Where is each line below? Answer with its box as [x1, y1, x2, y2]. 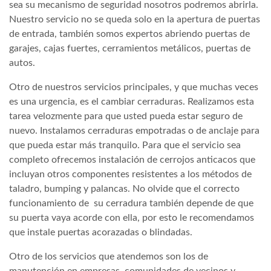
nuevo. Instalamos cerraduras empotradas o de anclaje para [9, 125, 260, 135]
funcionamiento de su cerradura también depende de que [9, 198, 253, 208]
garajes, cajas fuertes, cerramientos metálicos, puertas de [9, 43, 250, 53]
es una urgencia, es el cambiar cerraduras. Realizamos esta [9, 96, 254, 106]
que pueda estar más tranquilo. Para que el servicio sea [9, 140, 241, 150]
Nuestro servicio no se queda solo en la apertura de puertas [9, 14, 260, 24]
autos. [9, 57, 35, 68]
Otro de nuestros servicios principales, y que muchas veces [9, 82, 258, 92]
